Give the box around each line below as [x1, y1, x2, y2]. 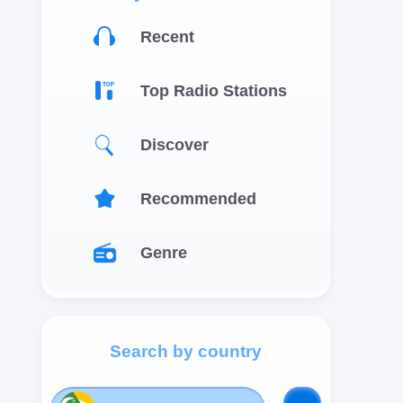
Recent [140, 27, 194, 46]
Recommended [140, 189, 256, 208]
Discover [140, 135, 209, 154]
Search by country [110, 342, 262, 361]
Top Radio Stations [140, 81, 287, 100]
